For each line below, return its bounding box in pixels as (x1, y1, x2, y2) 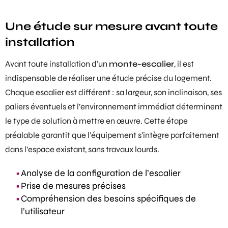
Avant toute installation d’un (5, 59, 109, 69)
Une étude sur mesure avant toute (5, 19, 218, 34)
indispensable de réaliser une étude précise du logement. (5, 73, 212, 83)
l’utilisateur (21, 205, 65, 217)
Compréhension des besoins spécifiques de (21, 192, 196, 204)
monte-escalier (109, 59, 174, 69)
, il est (174, 59, 194, 69)
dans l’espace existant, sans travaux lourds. (5, 144, 159, 155)
